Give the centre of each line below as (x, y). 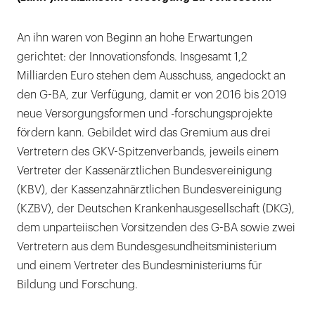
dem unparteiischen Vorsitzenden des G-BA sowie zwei (156, 228)
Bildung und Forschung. (77, 285)
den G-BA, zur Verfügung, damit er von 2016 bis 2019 (152, 95)
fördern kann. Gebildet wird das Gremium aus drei (144, 133)
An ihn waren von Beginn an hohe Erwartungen (135, 38)
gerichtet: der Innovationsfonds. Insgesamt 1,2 (132, 57)
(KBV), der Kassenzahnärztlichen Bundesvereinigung (149, 190)
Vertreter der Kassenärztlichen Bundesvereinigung (144, 171)
